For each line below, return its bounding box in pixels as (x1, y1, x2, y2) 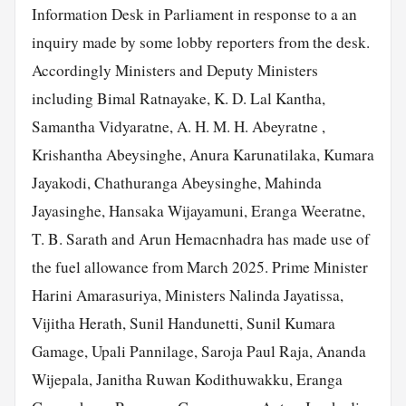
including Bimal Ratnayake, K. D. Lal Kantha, (31, 88, 325, 110)
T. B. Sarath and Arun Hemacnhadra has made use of (31, 228, 370, 250)
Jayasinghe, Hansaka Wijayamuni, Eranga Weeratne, (31, 200, 365, 222)
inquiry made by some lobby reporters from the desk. (31, 32, 370, 53)
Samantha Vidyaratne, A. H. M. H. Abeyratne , (31, 116, 325, 138)
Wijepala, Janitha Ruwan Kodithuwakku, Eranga (31, 369, 343, 391)
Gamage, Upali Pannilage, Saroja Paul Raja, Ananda (31, 341, 366, 362)
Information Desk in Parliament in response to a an (31, 4, 357, 25)
